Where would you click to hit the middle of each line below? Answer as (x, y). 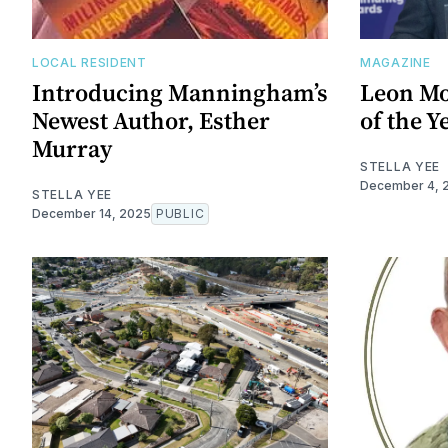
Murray (72, 148)
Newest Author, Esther (151, 120)
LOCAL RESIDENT (89, 62)
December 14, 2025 (91, 213)
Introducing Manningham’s (180, 92)
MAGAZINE (395, 62)
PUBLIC (180, 213)
